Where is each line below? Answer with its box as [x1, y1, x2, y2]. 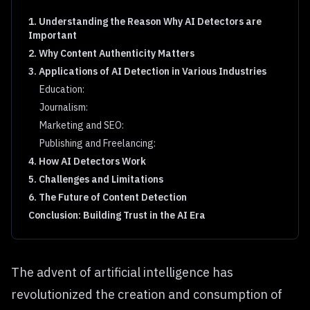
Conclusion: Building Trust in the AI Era [28, 209, 206, 221]
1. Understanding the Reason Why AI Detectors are [28, 15, 262, 28]
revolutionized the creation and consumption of [11, 286, 282, 302]
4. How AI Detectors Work [28, 155, 146, 167]
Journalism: [39, 101, 88, 113]
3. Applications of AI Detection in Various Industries [28, 65, 266, 77]
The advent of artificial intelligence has [11, 264, 233, 280]
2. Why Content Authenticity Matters [28, 47, 194, 60]
